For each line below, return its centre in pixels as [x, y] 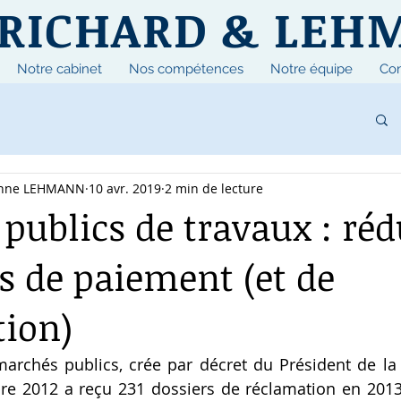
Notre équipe [311, 69]
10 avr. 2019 [125, 188]
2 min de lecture [214, 188]
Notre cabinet [60, 69]
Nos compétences [186, 69]
